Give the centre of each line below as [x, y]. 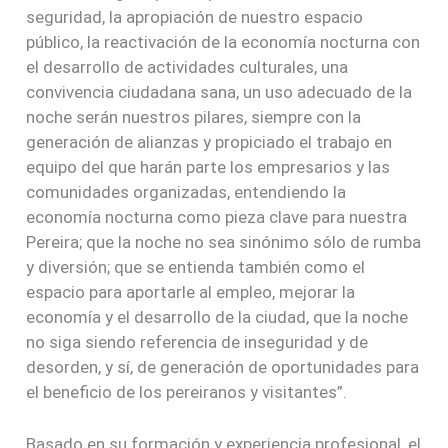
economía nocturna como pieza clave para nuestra [217, 217]
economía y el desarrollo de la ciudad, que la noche [217, 317]
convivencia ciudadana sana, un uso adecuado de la [219, 92]
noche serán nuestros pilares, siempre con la [194, 117]
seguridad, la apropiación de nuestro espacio [195, 17]
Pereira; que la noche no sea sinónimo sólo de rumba [224, 242]
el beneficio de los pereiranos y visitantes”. [187, 392]
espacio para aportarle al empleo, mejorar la [191, 292]
